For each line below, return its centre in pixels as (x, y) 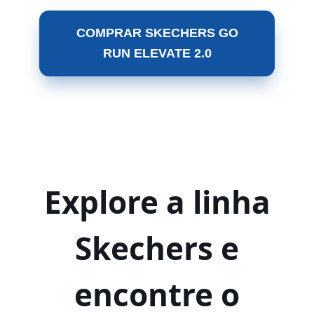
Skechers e (157, 248)
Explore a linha (157, 202)
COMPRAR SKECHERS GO (157, 33)
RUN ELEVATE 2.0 (157, 53)
